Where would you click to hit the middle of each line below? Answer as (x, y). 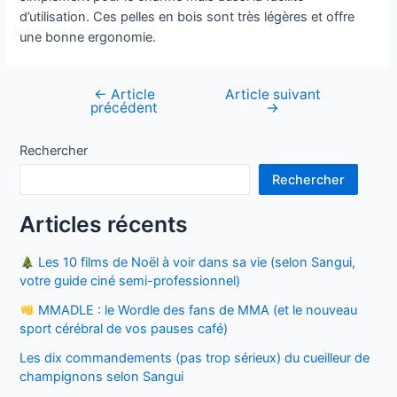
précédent (125, 108)
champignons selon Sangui (102, 377)
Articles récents (104, 224)
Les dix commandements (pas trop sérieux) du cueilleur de (195, 358)
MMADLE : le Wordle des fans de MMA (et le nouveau (196, 311)
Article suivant (272, 95)
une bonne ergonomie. (88, 37)
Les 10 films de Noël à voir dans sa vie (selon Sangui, (195, 263)
